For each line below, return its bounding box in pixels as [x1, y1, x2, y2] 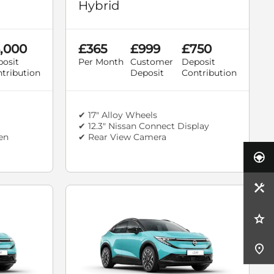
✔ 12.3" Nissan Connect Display [78, 120, 209, 132]
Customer [130, 56, 173, 68]
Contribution [182, 67, 237, 79]
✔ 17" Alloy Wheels [78, 109, 157, 121]
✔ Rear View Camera [78, 131, 166, 143]
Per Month [78, 56, 124, 68]
